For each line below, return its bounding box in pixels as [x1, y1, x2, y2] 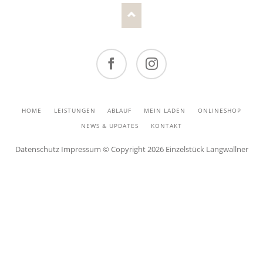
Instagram [137, 78, 174, 89]
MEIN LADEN [143, 106, 186, 114]
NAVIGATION [16, 102, 58, 111]
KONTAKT [150, 121, 183, 130]
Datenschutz [15, 144, 59, 155]
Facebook [97, 78, 131, 89]
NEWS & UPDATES [80, 121, 139, 130]
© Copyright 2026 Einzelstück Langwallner [100, 144, 248, 155]
